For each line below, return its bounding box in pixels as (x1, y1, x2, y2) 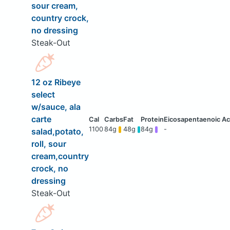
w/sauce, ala (31, 102, 81, 112)
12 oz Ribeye (31, 77, 81, 88)
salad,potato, (31, 126, 84, 137)
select (31, 89, 55, 100)
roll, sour (31, 139, 66, 149)
